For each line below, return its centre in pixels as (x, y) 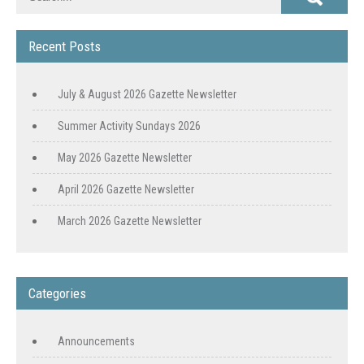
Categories (57, 293)
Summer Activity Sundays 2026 (129, 126)
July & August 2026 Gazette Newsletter (147, 94)
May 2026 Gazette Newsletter (125, 158)
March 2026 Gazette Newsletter (130, 221)
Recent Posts (65, 46)
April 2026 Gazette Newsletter (126, 189)
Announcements (96, 341)
